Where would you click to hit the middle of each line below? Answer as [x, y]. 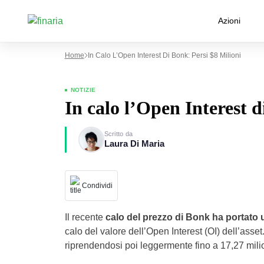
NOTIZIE [83, 90]
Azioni [229, 21]
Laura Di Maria [134, 143]
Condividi [97, 186]
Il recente [85, 217]
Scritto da [118, 133]
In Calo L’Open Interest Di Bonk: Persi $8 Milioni [164, 55]
